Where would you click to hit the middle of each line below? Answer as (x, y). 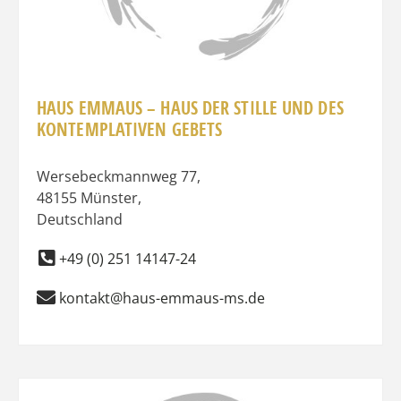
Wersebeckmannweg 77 (117, 176)
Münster (109, 197)
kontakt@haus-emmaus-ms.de (162, 298)
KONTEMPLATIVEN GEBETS (130, 129)
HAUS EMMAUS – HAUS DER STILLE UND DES (190, 107)
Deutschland (80, 219)
